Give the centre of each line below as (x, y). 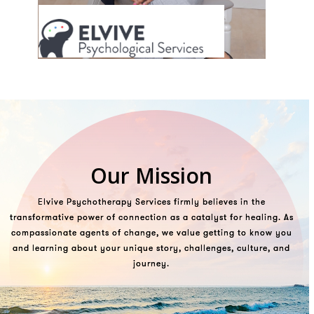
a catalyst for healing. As (237, 217)
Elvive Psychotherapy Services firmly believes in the (151, 202)
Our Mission (152, 176)
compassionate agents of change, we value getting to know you (151, 233)
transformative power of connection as (95, 217)
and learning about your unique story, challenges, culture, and (152, 248)
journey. (152, 264)
